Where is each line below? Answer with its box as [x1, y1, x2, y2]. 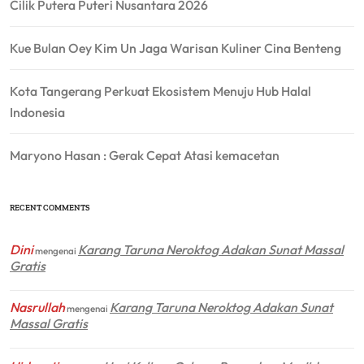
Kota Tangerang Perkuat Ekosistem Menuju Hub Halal [10, 82, 311, 99]
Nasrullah [10, 298, 65, 315]
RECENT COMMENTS [10, 201, 90, 213]
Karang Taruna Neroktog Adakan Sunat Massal [78, 240, 344, 258]
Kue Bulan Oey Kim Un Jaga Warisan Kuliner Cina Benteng [10, 39, 341, 56]
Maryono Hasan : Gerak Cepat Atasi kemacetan [10, 146, 279, 163]
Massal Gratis [10, 314, 88, 331]
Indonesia [10, 103, 65, 120]
